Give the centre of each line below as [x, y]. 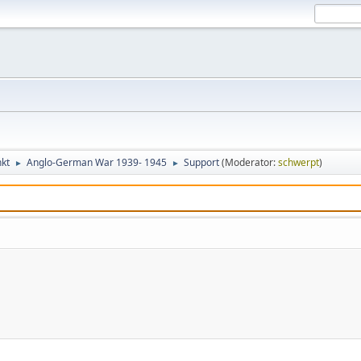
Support [201, 162]
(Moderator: [250, 162]
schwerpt [299, 162]
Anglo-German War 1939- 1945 [97, 162]
